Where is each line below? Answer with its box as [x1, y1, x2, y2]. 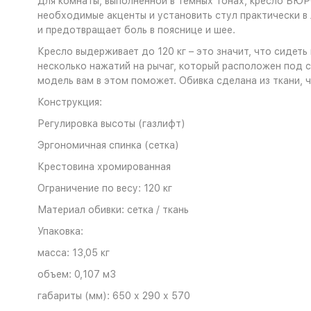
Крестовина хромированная [37, 161, 171, 172]
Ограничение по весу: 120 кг [37, 183, 172, 194]
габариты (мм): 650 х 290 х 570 [37, 290, 190, 301]
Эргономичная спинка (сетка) [37, 140, 179, 151]
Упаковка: [37, 226, 83, 237]
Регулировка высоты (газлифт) [37, 118, 185, 129]
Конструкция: [37, 96, 102, 108]
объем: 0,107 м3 [37, 269, 116, 280]
